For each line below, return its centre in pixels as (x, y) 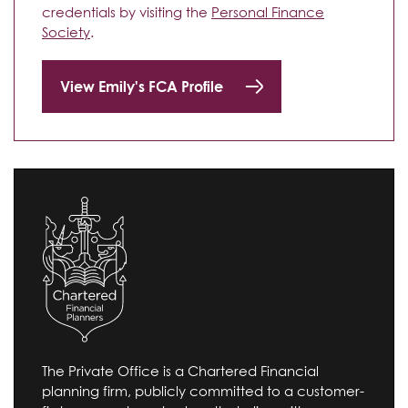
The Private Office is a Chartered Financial (180, 370)
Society (66, 31)
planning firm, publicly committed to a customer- (203, 390)
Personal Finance (268, 11)
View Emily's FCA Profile (142, 87)
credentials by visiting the (127, 11)
